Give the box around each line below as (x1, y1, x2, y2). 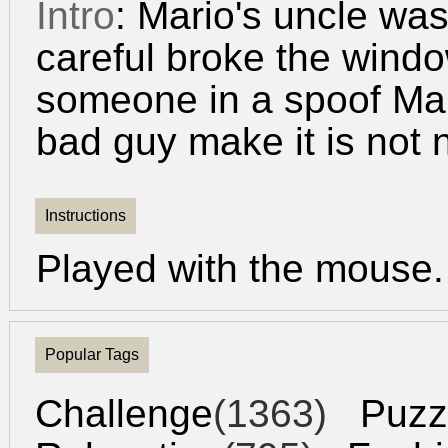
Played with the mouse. (36, 247, 444, 290)
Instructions (45, 207, 126, 224)
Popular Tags (45, 346, 139, 363)
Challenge (35, 392, 213, 435)
